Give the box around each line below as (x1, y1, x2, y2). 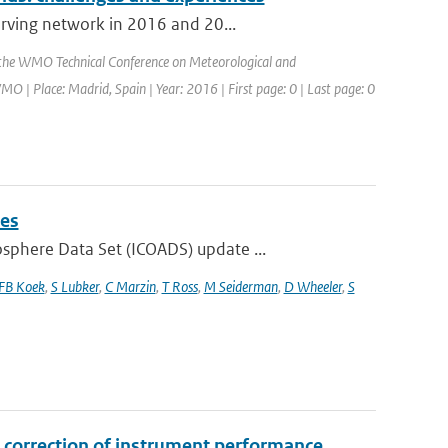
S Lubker (50, 277, 99, 296)
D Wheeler (283, 277, 342, 296)
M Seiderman (203, 277, 278, 296)
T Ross (161, 277, 198, 296)
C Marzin (104, 277, 156, 296)
